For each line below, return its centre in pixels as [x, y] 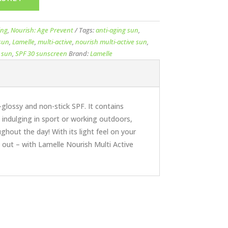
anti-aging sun [117, 30]
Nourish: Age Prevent [42, 30]
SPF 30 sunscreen [41, 53]
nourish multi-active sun [111, 41]
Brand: [80, 53]
